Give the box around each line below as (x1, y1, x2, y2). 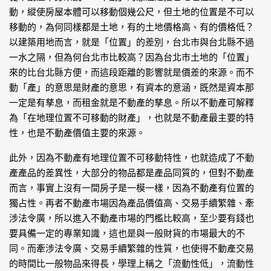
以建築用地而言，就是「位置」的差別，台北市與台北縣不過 (9, 36, 254, 48)
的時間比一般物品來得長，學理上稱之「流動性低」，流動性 (9, 257, 254, 270)
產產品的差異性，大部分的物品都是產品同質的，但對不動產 (9, 166, 254, 179)
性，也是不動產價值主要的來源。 (9, 126, 145, 139)
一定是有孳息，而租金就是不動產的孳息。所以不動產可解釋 (9, 96, 254, 109)
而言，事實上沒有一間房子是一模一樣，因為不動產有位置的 (9, 181, 254, 194)
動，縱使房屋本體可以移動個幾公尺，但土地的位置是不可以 (9, 5, 254, 18)
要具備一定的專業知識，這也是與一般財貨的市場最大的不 (9, 227, 245, 240)
